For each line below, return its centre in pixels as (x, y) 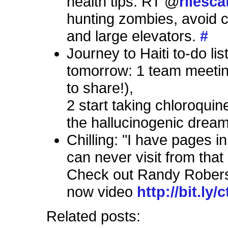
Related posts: (94, 217)
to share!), (100, 88)
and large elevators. (134, 36)
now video (102, 192)
